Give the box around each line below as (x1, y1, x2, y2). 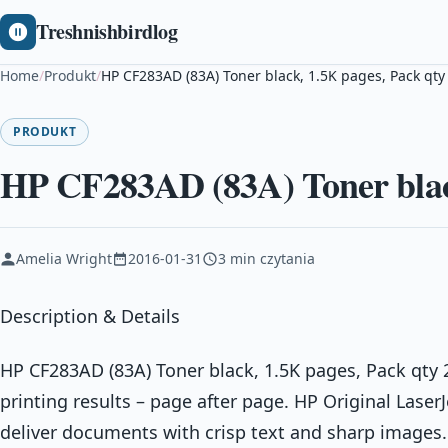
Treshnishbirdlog (36, 17, 178, 46)
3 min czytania (218, 249, 315, 268)
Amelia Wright (16, 249, 112, 268)
